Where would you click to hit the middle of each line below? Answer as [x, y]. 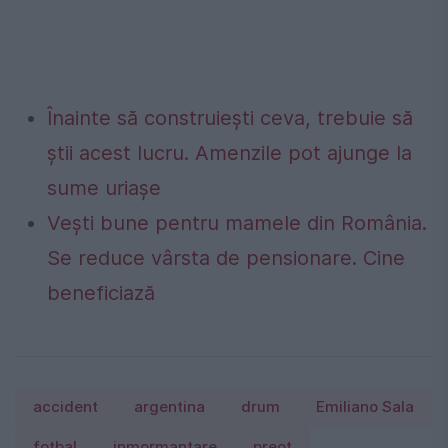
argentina [169, 407]
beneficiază [101, 293]
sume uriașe [104, 188]
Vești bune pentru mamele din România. [237, 223]
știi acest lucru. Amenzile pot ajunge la [229, 153]
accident [65, 407]
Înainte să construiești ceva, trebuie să [230, 118]
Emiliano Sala [365, 407]
